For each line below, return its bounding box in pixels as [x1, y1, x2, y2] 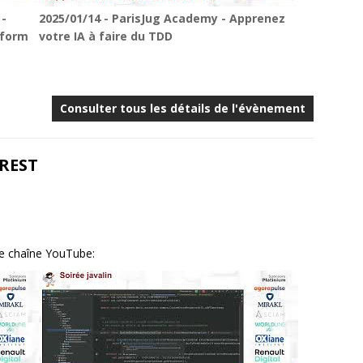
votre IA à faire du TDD [39, 28, 173, 44]
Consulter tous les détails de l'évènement [60, 100, 306, 116]
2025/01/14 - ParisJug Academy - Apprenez [39, 11, 286, 26]
